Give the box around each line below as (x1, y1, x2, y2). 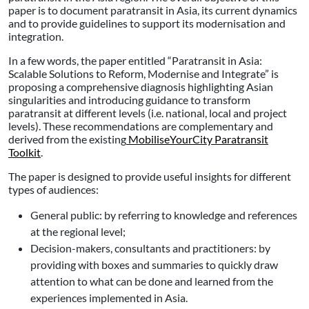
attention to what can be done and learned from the (30, 274, 273, 288)
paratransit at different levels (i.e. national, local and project (8, 106, 287, 119)
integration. (8, 29, 63, 43)
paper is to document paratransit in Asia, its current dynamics (8, 3, 297, 17)
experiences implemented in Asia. (30, 290, 188, 304)
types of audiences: (8, 182, 99, 196)
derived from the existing (8, 132, 126, 146)
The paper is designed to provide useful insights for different (8, 169, 291, 183)
